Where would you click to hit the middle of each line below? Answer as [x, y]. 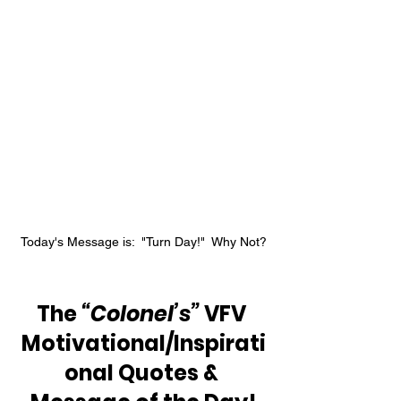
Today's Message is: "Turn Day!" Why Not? [143, 242]
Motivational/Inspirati [143, 343]
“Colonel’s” [140, 314]
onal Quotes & [143, 373]
